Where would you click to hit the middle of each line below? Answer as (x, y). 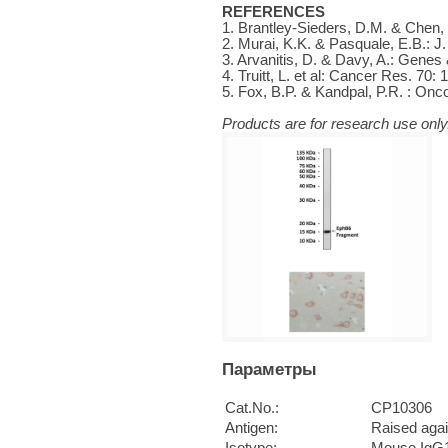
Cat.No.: (252, 407)
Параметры (269, 368)
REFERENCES (273, 11)
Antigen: (251, 427)
